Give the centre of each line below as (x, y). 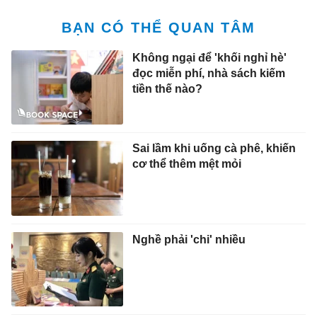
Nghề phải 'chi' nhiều (189, 239)
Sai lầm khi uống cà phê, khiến (214, 149)
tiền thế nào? (167, 88)
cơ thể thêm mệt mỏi (186, 164)
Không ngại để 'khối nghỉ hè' (209, 57)
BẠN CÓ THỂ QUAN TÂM (158, 28)
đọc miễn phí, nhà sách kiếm (208, 73)
